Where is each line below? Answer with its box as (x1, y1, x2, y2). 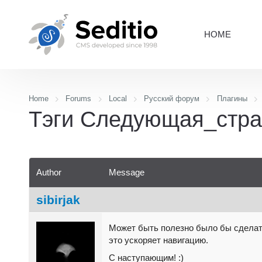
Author (36, 167, 61, 177)
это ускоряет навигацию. (109, 235, 208, 245)
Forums (65, 94, 92, 103)
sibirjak (36, 192, 80, 206)
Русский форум (144, 94, 200, 103)
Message (109, 167, 144, 177)
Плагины (216, 94, 247, 103)
